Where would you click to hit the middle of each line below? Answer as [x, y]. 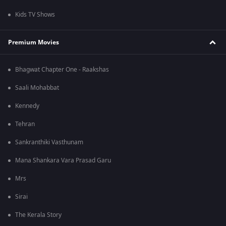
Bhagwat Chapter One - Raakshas [62, 70]
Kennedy [27, 106]
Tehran [25, 124]
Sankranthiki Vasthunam [49, 143]
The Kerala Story [38, 215]
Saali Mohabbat [37, 88]
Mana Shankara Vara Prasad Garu [63, 161]
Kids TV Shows [35, 15]
